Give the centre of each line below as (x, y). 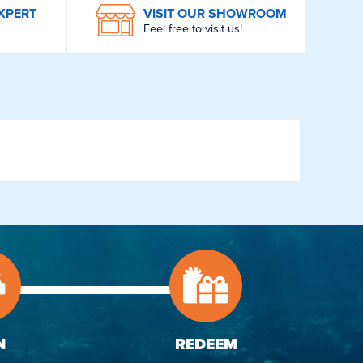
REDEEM (206, 344)
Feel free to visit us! (192, 28)
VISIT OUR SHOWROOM (215, 13)
